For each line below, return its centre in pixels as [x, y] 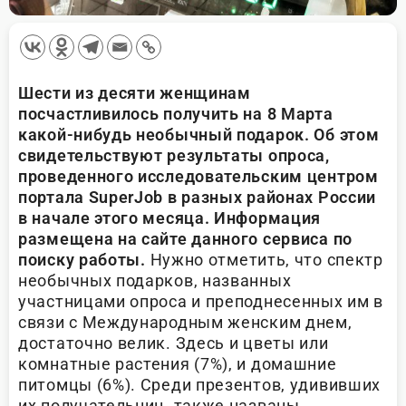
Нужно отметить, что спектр [266, 260]
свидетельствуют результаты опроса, [174, 156]
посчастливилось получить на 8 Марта [176, 114]
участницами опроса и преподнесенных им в [201, 302]
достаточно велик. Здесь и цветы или [174, 343]
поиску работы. [82, 260]
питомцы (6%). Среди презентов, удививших [199, 385]
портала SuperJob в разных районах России [197, 198]
